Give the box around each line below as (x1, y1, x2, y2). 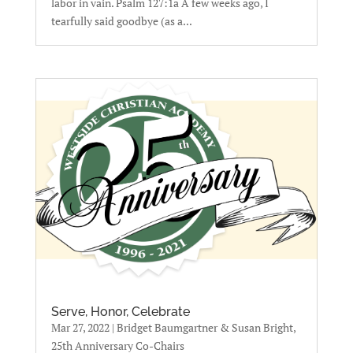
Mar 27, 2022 (50, 320, 110, 336)
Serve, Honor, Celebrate (50, 304, 190, 320)
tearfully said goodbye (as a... (50, 13, 192, 28)
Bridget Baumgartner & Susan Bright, (116, 320, 295, 336)
